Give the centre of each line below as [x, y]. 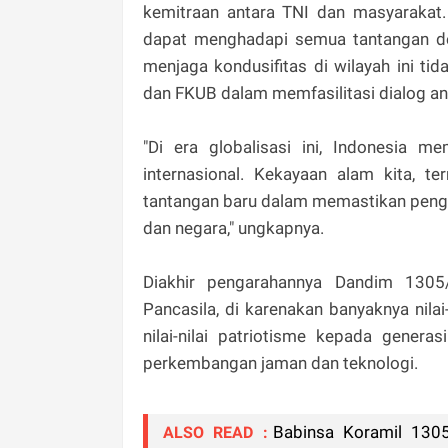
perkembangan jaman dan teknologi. [280, 362]
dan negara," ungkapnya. [233, 227]
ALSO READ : [215, 432]
